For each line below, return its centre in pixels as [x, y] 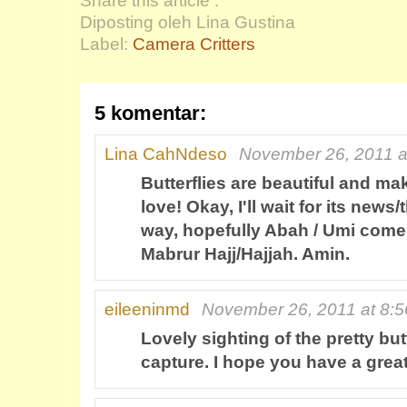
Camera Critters [194, 44]
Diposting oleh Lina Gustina [188, 22]
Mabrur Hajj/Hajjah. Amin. [245, 254]
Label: [106, 44]
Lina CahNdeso [166, 154]
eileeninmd [147, 309]
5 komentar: [150, 113]
